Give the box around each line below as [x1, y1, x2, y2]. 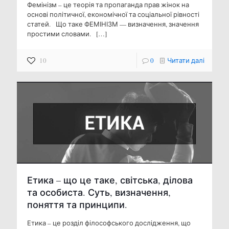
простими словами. [27, 29, 95, 39]
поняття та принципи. [27, 198, 127, 211]
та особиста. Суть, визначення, [27, 186, 171, 198]
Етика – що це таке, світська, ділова [27, 173, 193, 186]
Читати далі [167, 56, 204, 65]
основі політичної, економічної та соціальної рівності [27, 10, 199, 19]
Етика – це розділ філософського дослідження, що [27, 218, 191, 227]
